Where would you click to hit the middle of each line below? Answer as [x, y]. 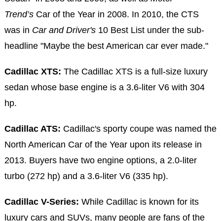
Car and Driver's [64, 30]
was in [18, 30]
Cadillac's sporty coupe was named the [138, 129]
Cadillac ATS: [32, 129]
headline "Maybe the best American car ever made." [106, 46]
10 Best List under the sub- [150, 30]
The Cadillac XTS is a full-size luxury [134, 72]
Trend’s [19, 14]
